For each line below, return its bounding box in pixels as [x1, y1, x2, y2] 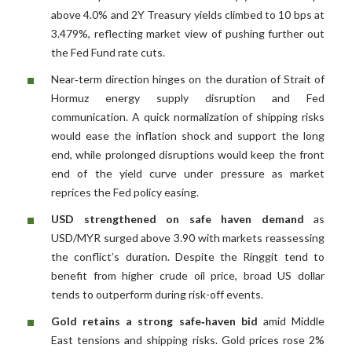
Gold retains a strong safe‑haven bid [51, 314, 258, 328]
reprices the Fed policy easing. [51, 185, 199, 200]
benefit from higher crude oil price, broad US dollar [51, 269, 324, 283]
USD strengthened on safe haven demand [51, 212, 304, 226]
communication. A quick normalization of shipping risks [51, 110, 324, 124]
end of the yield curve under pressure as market [51, 167, 324, 181]
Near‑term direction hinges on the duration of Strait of [51, 72, 324, 86]
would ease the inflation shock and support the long [51, 129, 324, 143]
